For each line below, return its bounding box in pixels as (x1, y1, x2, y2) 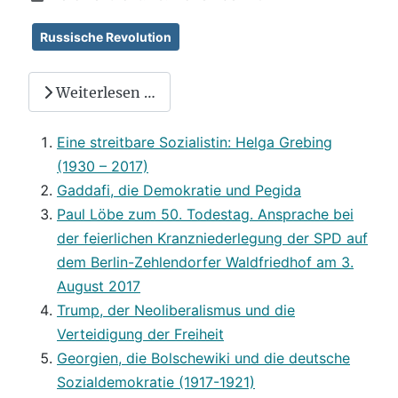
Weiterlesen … (52, 83, 155, 101)
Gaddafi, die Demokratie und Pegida (57, 181, 301, 200)
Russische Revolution (40, 29, 171, 45)
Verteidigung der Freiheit (57, 325, 224, 344)
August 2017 (57, 277, 140, 296)
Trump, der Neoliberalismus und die (57, 301, 295, 320)
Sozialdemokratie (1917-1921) (57, 373, 255, 392)
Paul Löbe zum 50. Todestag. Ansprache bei (57, 205, 354, 224)
